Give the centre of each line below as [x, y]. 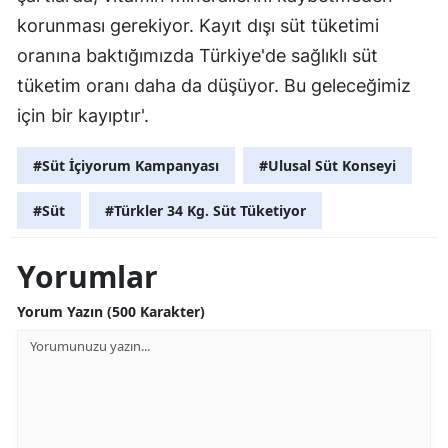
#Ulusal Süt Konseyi [327, 165]
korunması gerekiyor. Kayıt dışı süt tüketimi [198, 25]
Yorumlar [87, 276]
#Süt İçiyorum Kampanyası [126, 165]
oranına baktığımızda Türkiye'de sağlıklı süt [197, 55]
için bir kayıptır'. [83, 115]
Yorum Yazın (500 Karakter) [111, 311]
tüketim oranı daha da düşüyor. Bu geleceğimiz [214, 85]
